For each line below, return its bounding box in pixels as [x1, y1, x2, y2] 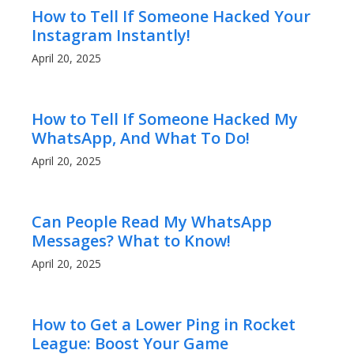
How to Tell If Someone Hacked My [32, 108, 298, 130]
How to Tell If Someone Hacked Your [32, 6, 311, 28]
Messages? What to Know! [32, 230, 231, 252]
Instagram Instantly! [32, 24, 190, 47]
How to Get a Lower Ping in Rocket [32, 314, 296, 336]
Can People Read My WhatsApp [32, 211, 272, 233]
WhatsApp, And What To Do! [32, 127, 250, 149]
